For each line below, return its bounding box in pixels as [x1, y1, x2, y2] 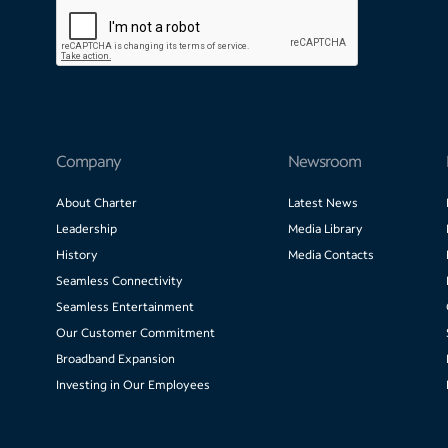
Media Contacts [287, 247, 374, 263]
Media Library [287, 221, 363, 237]
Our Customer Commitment [56, 325, 215, 341]
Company [56, 150, 121, 172]
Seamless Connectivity [56, 273, 183, 289]
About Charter [56, 195, 137, 211]
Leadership [56, 221, 117, 237]
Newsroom [287, 150, 361, 172]
